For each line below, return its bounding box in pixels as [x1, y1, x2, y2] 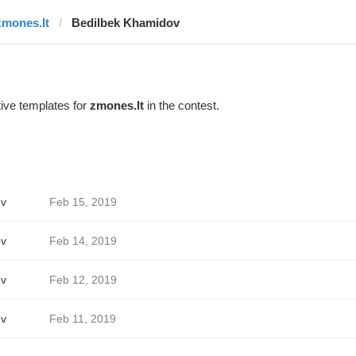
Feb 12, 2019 [48, 273, 117, 286]
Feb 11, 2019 [48, 312, 116, 325]
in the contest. [143, 99, 219, 112]
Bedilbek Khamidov [71, 16, 180, 29]
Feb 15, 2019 [48, 195, 117, 208]
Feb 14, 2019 [48, 234, 117, 247]
